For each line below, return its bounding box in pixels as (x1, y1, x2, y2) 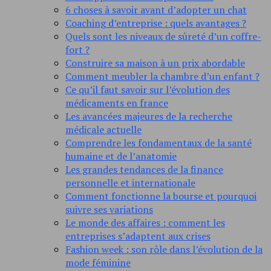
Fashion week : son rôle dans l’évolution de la (65, 243, 263, 256)
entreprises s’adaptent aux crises (65, 229, 211, 243)
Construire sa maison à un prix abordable (65, 56, 245, 70)
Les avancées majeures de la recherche (65, 109, 232, 123)
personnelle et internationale (65, 176, 195, 190)
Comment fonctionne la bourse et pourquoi (65, 189, 256, 203)
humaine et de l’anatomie (65, 149, 177, 163)
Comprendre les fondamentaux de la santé (65, 136, 252, 150)
